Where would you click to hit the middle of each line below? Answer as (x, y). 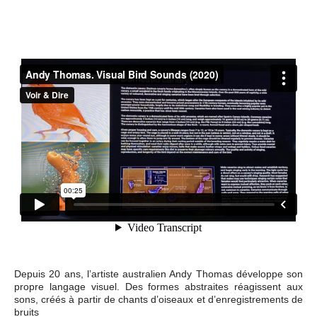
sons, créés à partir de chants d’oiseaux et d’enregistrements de (158, 299)
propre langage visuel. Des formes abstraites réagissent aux (158, 286)
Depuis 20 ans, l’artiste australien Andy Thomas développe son (158, 273)
